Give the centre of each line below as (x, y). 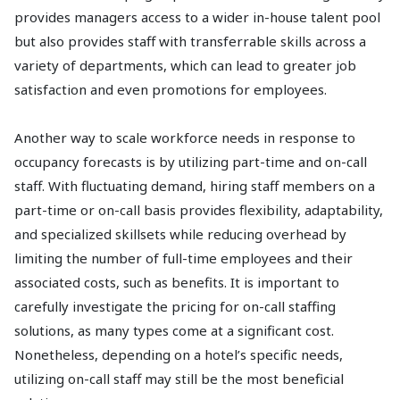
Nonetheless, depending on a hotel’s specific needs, (179, 354)
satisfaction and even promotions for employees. (171, 89)
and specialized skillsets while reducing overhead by (180, 234)
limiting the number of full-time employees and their (183, 258)
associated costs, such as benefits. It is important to (177, 282)
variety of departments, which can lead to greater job (185, 65)
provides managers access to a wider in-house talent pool (197, 17)
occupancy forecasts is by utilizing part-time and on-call (191, 162)
